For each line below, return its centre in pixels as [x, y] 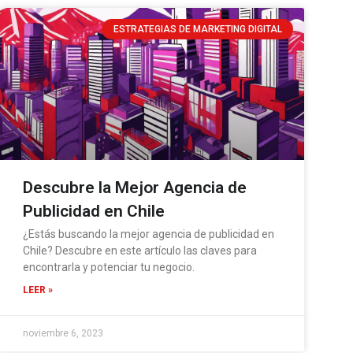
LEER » [38, 290]
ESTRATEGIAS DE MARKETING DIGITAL [197, 29]
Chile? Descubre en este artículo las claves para [140, 250]
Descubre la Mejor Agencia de [135, 187]
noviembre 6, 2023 [63, 333]
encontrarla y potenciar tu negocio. [109, 267]
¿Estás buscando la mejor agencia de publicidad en [149, 234]
